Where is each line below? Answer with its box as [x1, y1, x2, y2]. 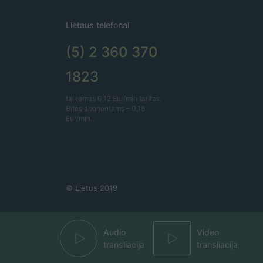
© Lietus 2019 [66, 183, 117, 193]
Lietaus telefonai [66, 19, 129, 30]
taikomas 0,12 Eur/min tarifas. [66, 93, 161, 103]
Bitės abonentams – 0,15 [66, 103, 145, 113]
